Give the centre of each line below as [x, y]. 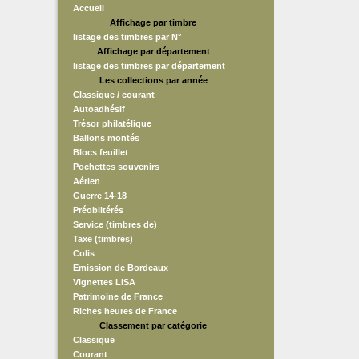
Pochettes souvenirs [116, 167]
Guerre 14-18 [100, 196]
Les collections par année [153, 80]
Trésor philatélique [112, 123]
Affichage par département [153, 51]
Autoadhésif [99, 109]
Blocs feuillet [101, 152]
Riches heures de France [125, 311]
